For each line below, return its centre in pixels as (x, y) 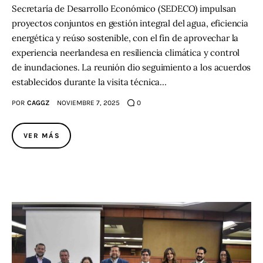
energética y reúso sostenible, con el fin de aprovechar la (125, 38)
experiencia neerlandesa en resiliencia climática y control (126, 52)
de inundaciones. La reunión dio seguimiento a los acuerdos (131, 67)
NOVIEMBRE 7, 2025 (88, 102)
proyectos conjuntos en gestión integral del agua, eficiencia (130, 23)
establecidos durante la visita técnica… (90, 82)
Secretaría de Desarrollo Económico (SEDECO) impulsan (124, 8)
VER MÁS (42, 135)
